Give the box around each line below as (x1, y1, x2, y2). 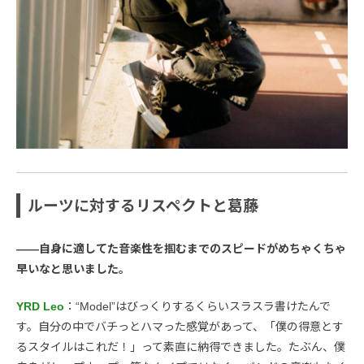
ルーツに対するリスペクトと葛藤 (28, 197, 259, 214)
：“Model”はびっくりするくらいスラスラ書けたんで (64, 299, 331, 313)
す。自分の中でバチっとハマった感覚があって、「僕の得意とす (16, 319, 344, 333)
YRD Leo (16, 299, 64, 313)
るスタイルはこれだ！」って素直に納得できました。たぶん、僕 (16, 340, 345, 353)
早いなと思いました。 (16, 262, 130, 275)
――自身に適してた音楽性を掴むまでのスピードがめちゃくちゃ (16, 241, 346, 255)
